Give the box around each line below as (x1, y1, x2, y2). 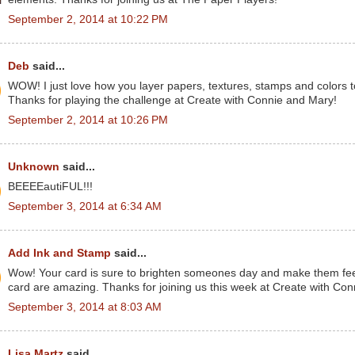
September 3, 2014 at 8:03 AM (8, 300, 162, 313)
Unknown (8, 161, 59, 173)
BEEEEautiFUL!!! (8, 180, 93, 193)
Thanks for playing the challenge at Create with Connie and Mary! (8, 94, 337, 106)
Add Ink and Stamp (8, 247, 111, 259)
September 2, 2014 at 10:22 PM (8, 13, 168, 25)
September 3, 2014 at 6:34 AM (8, 200, 162, 212)
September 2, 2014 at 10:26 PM (8, 113, 168, 126)
